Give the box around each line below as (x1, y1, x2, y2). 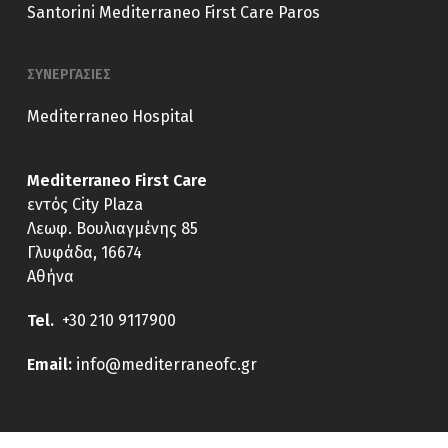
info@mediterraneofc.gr (75, 355, 257, 374)
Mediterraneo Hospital (26, 107, 193, 126)
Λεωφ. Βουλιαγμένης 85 (26, 219, 198, 238)
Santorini (26, 3, 95, 22)
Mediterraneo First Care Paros (98, 3, 320, 22)
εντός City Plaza (26, 195, 143, 214)
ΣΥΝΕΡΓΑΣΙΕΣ (26, 66, 111, 83)
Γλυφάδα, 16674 (26, 243, 142, 262)
